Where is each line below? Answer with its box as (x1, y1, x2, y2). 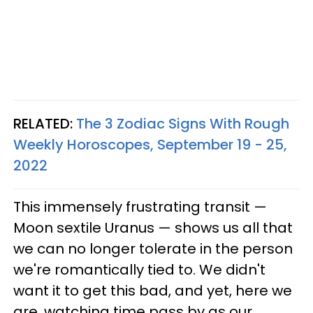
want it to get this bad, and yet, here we (13, 280, 292, 300)
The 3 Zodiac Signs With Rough (76, 113, 289, 133)
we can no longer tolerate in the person (13, 238, 293, 259)
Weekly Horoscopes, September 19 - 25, (13, 134, 287, 154)
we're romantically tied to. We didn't (13, 259, 265, 279)
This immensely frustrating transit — (13, 196, 267, 217)
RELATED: (13, 113, 76, 133)
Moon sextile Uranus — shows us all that (13, 217, 293, 238)
